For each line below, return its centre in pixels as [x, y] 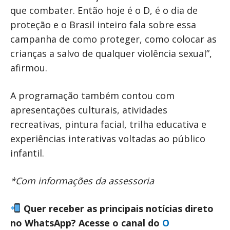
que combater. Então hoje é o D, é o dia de [104, 10]
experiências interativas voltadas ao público [108, 138]
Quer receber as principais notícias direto [117, 208]
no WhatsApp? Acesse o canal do [86, 223]
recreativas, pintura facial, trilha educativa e [108, 124]
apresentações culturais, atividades [89, 110]
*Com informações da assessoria [82, 180]
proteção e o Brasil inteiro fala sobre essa [103, 24]
